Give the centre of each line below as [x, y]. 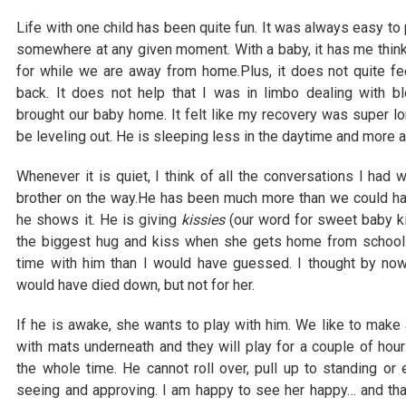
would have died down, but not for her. [136, 285]
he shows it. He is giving [99, 220]
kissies [203, 220]
